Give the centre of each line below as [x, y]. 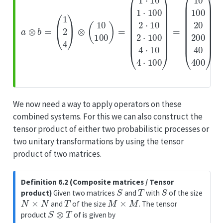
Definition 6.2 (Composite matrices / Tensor [98, 182]
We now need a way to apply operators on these [97, 104]
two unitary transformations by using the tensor [98, 141]
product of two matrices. [57, 154]
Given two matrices [84, 193]
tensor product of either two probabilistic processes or [111, 129]
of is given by [94, 215]
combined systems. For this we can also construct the [108, 116]
